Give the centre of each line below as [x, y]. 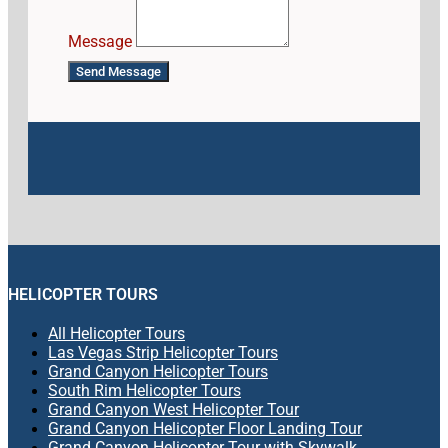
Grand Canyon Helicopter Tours [158, 372]
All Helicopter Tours [116, 334]
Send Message [118, 72]
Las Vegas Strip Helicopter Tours [163, 353]
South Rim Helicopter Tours [144, 391]
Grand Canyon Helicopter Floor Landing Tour [205, 429]
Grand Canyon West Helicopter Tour [173, 410]
